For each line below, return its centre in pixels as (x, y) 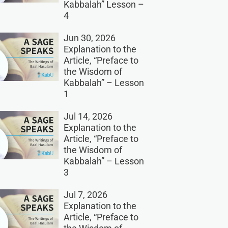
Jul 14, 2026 (88, 117)
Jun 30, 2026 (89, 38)
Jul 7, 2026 (85, 195)
